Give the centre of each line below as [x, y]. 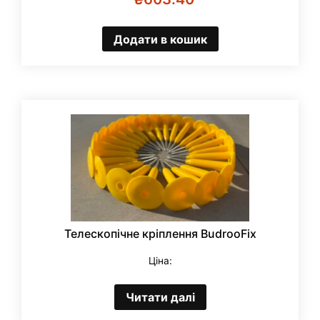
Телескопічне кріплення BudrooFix [160, 234]
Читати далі [160, 297]
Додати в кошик [160, 39]
